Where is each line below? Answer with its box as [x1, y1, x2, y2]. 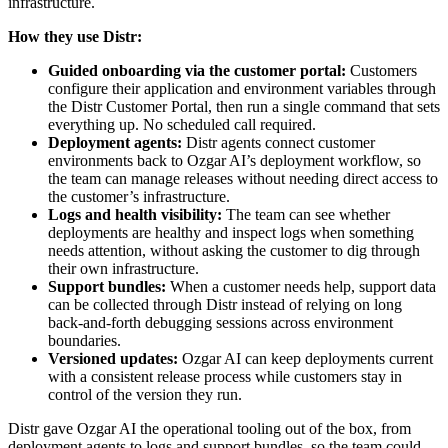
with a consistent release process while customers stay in [48, 367, 402, 385]
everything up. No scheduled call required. [48, 115, 316, 133]
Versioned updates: [48, 349, 178, 367]
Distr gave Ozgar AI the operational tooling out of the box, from [8, 419, 411, 437]
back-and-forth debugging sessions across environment [48, 313, 393, 331]
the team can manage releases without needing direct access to [48, 169, 438, 187]
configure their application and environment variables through [48, 79, 436, 97]
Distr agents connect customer [182, 133, 375, 151]
